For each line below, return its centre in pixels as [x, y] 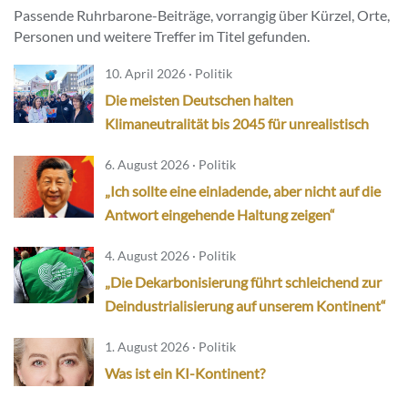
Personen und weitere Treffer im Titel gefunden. [162, 36]
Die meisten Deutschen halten [199, 100]
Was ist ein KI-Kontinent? [185, 373]
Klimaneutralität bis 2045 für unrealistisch [237, 124]
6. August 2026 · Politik [170, 165]
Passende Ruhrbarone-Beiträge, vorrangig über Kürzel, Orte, [202, 15]
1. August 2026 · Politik [170, 347]
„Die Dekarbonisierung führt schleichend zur [243, 282]
